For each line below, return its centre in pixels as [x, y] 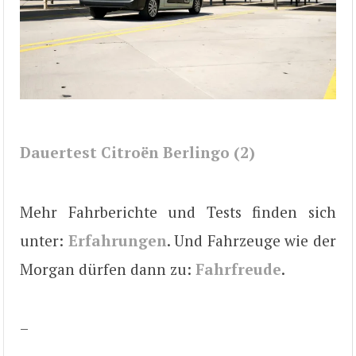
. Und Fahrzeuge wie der [252, 240]
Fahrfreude [238, 269]
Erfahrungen [117, 240]
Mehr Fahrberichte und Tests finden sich [178, 211]
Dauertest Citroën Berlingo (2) [137, 153]
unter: [44, 240]
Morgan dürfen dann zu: [108, 269]
